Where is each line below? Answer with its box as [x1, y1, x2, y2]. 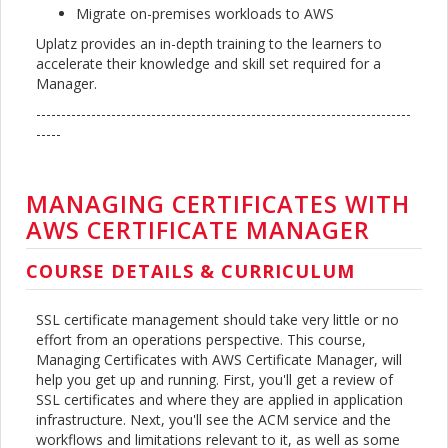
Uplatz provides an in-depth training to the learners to [36, 34, 382, 54]
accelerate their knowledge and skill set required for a [36, 54, 381, 74]
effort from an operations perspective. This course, [36, 330, 366, 350]
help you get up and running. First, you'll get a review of [36, 370, 393, 390]
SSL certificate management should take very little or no [36, 310, 399, 330]
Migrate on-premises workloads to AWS [76, 4, 334, 24]
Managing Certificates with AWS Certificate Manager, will [36, 350, 402, 370]
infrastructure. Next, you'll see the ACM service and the [36, 410, 391, 430]
